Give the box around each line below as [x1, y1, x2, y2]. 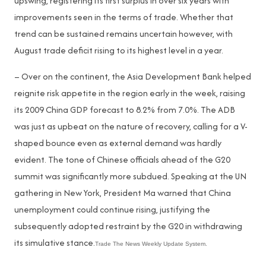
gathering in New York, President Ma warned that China [14, 186, 231, 199]
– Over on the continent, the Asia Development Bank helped [14, 70, 251, 83]
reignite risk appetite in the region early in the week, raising [14, 87, 245, 99]
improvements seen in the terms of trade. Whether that [14, 11, 233, 23]
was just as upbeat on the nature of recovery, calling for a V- [14, 120, 248, 132]
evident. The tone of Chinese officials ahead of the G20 [14, 153, 230, 166]
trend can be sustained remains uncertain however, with [14, 27, 233, 40]
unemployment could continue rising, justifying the [14, 203, 210, 216]
